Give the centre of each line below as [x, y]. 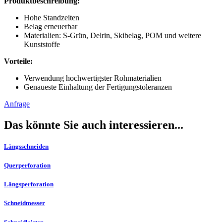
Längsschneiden [26, 146]
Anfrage [17, 104]
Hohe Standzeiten [52, 17]
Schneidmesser [25, 203]
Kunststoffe [42, 44]
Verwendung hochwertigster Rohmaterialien [93, 78]
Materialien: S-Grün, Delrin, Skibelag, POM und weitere [112, 35]
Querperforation [27, 166]
